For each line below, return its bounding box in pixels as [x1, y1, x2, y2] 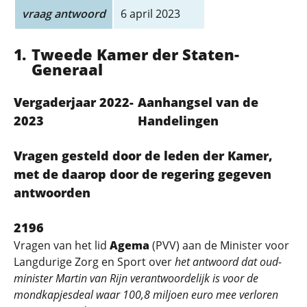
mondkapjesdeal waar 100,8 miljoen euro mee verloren [14, 287, 278, 302]
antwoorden [14, 184, 90, 201]
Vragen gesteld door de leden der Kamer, [14, 147, 273, 164]
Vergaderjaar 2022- [14, 94, 134, 110]
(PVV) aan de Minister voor [149, 238, 289, 253]
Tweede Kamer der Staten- [31, 44, 239, 64]
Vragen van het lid [14, 238, 110, 253]
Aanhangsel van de [138, 94, 259, 110]
